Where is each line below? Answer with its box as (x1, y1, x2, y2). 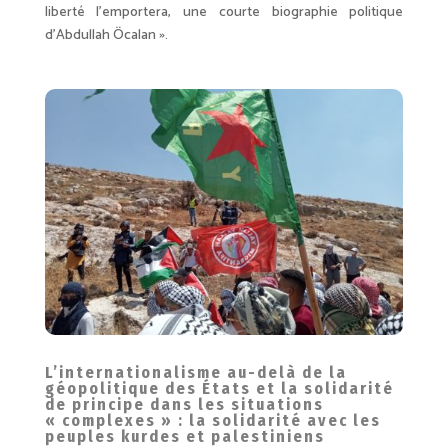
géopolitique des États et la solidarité (44, 379, 394, 399)
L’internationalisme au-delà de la (44, 363, 347, 383)
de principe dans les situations (44, 395, 324, 415)
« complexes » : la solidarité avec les (44, 411, 381, 431)
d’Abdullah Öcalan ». (44, 24, 168, 48)
